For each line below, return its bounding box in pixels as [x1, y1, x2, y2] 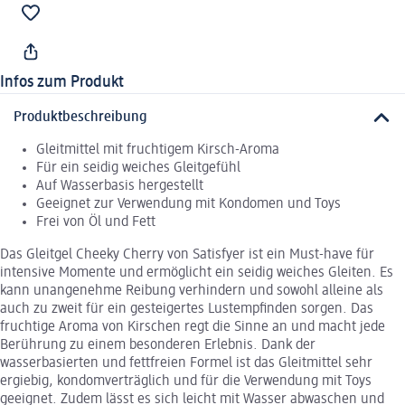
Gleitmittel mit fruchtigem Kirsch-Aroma [36, 143, 279, 158]
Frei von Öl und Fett [36, 215, 155, 231]
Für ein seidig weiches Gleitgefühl [36, 161, 240, 176]
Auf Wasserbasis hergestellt [36, 179, 203, 194]
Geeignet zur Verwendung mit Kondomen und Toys [36, 197, 341, 212]
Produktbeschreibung [14, 110, 147, 126]
